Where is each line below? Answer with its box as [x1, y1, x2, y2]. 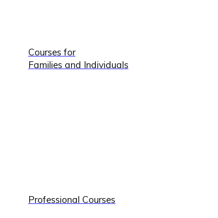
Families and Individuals [28, 58, 128, 71]
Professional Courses [28, 193, 115, 205]
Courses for [28, 46, 75, 58]
